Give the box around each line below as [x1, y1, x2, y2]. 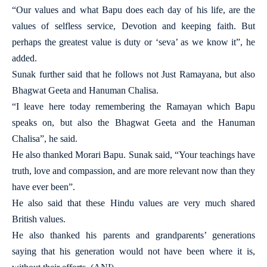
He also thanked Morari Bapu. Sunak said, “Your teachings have [12, 150, 255, 160]
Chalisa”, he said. [12, 133, 77, 144]
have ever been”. [12, 182, 75, 192]
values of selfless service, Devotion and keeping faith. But [12, 21, 255, 31]
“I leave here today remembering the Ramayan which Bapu [12, 101, 255, 111]
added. [12, 53, 37, 63]
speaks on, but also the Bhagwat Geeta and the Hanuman [12, 117, 255, 128]
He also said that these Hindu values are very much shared [12, 198, 255, 208]
